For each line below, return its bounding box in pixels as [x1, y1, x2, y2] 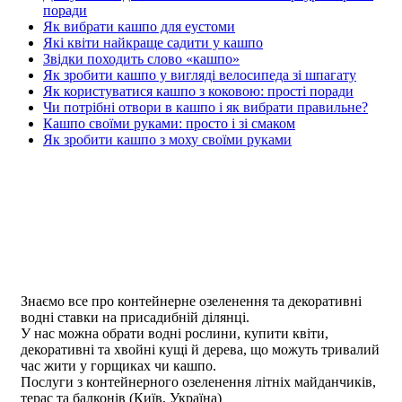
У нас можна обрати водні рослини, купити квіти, [21, 326, 328, 342]
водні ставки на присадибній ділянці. [21, 310, 249, 326]
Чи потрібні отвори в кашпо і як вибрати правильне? [43, 100, 368, 116]
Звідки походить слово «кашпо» [43, 51, 240, 67]
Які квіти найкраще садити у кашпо [43, 35, 263, 51]
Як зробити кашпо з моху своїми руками [43, 132, 292, 148]
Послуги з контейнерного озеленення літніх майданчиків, [21, 374, 376, 390]
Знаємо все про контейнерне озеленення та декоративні [21, 293, 362, 310]
